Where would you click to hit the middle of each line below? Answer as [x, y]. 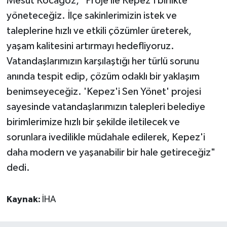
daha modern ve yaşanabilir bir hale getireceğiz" [111, 152]
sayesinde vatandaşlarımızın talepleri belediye [106, 107]
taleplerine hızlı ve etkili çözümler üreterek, [99, 31]
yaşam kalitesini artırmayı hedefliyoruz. [90, 46]
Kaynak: [24, 199]
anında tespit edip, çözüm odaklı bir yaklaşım [103, 76]
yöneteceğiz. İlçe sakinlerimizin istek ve [91, 15]
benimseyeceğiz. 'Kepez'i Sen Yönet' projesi [104, 91]
